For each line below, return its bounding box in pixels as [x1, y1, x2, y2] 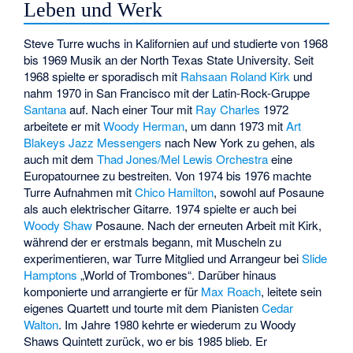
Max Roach [201, 283, 262, 300]
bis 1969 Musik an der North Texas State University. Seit [24, 51, 314, 69]
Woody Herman [103, 117, 185, 135]
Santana [24, 101, 67, 118]
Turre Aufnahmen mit [24, 184, 136, 201]
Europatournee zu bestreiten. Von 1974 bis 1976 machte [24, 167, 312, 184]
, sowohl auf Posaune [214, 184, 325, 201]
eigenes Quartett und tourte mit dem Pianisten [24, 299, 262, 317]
